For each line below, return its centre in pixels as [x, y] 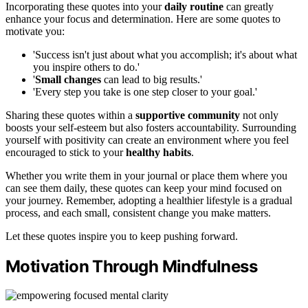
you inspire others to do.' [86, 67]
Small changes [68, 79]
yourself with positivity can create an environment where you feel [147, 140]
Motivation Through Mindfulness [131, 266]
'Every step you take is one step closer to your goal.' [145, 91]
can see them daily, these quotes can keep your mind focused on [144, 188]
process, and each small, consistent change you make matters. [138, 212]
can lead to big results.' [152, 79]
